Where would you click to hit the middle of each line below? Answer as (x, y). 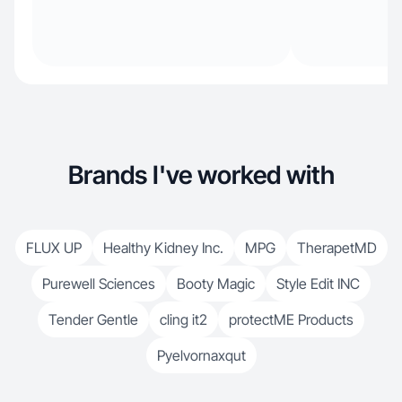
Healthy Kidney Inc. (163, 248)
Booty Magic (216, 284)
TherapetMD (336, 248)
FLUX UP (53, 248)
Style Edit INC (318, 284)
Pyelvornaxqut (201, 355)
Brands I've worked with (201, 175)
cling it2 (184, 319)
